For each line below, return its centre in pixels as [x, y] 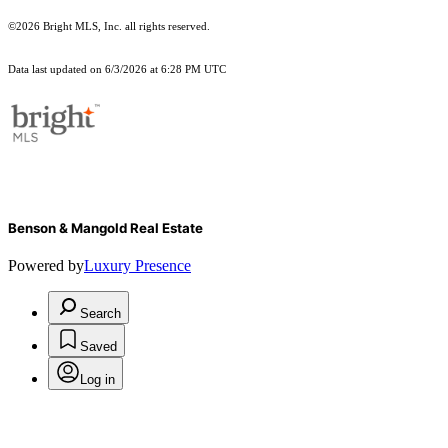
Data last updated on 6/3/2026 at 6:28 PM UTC [117, 69]
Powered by [46, 265]
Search [100, 313]
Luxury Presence [137, 265]
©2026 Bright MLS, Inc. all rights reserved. [109, 26]
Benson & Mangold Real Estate [105, 227]
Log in [97, 379]
